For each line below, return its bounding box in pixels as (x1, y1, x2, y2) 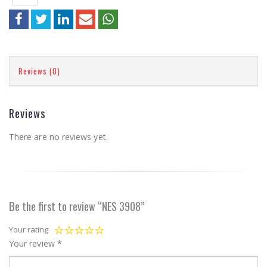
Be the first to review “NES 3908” (9, 197, 145, 214)
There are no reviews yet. (9, 131, 108, 142)
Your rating (9, 223, 48, 235)
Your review (9, 237, 57, 249)
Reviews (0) (18, 64, 60, 77)
